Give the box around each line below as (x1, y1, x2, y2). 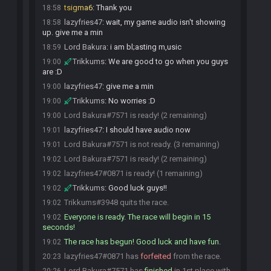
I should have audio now (106, 125, 191, 134)
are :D (42, 67, 62, 76)
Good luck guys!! (108, 183, 167, 192)
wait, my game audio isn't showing (106, 18, 226, 27)
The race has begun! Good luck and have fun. (64, 237, 221, 246)
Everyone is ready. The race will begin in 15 (64, 212, 211, 221)
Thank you (96, 3, 132, 12)
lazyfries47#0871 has (64, 252, 140, 261)
